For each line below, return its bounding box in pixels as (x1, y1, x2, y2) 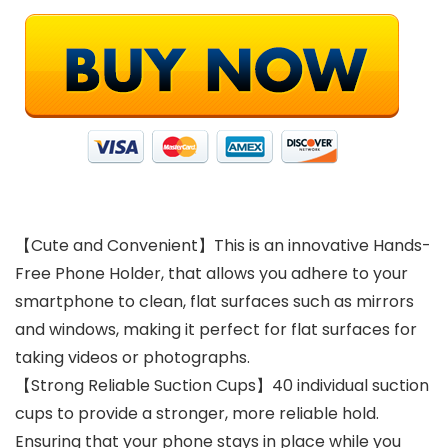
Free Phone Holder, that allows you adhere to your (15, 262, 408, 285)
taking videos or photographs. (15, 346, 250, 369)
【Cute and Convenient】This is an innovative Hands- (15, 234, 431, 257)
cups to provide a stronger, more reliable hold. (15, 402, 379, 425)
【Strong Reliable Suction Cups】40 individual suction (15, 374, 429, 397)
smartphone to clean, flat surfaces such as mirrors (15, 290, 414, 313)
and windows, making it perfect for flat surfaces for (15, 318, 417, 341)
